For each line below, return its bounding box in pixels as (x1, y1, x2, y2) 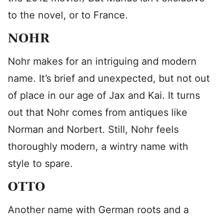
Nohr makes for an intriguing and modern (8, 55, 197, 67)
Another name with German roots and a (8, 204, 189, 216)
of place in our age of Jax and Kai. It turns (8, 90, 200, 101)
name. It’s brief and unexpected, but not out (8, 73, 210, 84)
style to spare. (8, 158, 73, 169)
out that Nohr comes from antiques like (8, 107, 187, 118)
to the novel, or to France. (8, 9, 128, 21)
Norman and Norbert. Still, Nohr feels (8, 124, 179, 135)
